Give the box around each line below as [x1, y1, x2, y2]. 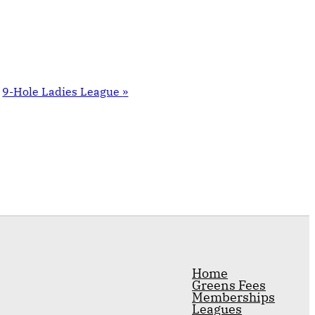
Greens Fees [192, 276, 266, 293]
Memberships [192, 288, 275, 305]
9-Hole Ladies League [2, 84, 123, 99]
